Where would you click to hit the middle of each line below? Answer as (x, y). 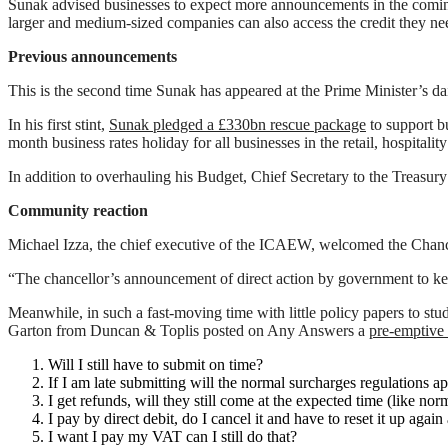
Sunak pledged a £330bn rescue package (237, 125)
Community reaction (78, 211)
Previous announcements (92, 57)
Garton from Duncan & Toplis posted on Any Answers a (188, 331)
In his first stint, (58, 125)
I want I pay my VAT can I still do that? (172, 437)
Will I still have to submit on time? (155, 365)
